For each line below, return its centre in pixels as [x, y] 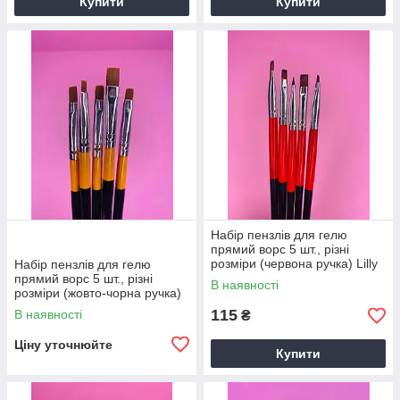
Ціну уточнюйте [63, 345]
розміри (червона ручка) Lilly [294, 263]
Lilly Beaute [47, 307]
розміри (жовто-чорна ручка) [98, 293]
